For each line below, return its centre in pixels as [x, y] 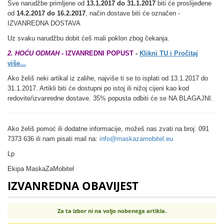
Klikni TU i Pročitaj [169, 53]
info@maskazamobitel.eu [136, 139]
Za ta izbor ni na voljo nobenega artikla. [112, 211]
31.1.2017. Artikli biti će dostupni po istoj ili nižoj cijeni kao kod [98, 88]
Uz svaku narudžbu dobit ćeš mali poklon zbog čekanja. [88, 38]
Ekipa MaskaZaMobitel [41, 169]
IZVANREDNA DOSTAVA [44, 23]
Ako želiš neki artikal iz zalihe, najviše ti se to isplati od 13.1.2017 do [108, 78]
